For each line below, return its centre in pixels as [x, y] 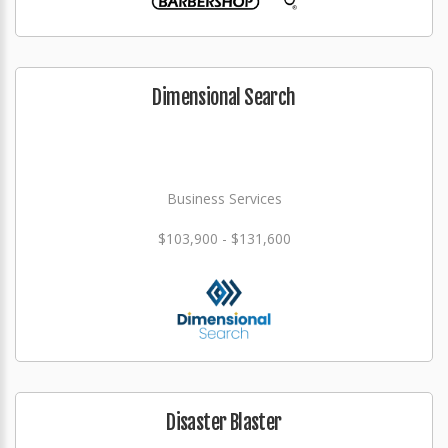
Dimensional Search [224, 97]
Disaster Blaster [224, 422]
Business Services [224, 198]
